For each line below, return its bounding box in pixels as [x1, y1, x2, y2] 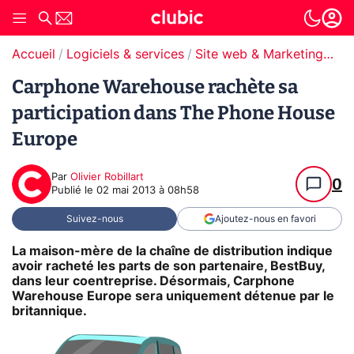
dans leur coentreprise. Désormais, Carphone [12, 274, 295, 288]
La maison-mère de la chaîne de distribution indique [12, 244, 333, 258]
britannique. [12, 304, 87, 318]
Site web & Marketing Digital [323, 48, 333, 61]
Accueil [12, 48, 55, 61]
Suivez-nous [66, 214, 123, 224]
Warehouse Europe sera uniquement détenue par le [12, 289, 334, 303]
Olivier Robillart [70, 172, 144, 183]
